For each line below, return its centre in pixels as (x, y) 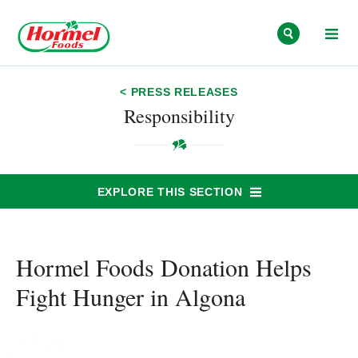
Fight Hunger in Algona (131, 296)
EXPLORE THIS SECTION (170, 191)
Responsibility (179, 116)
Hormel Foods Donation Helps (164, 267)
